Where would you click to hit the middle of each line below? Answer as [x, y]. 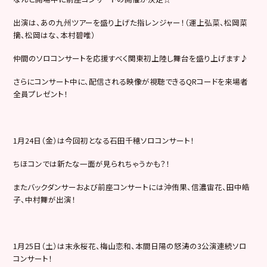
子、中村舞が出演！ [45, 199]
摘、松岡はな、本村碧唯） [55, 35]
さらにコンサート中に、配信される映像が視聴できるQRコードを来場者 [131, 81]
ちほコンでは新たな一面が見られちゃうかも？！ [92, 163]
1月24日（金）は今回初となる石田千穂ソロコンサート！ [104, 140]
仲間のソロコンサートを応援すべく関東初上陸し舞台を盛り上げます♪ [131, 58]
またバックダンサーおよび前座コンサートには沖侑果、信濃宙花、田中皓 [132, 187]
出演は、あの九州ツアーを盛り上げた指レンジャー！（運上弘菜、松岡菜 [131, 22]
